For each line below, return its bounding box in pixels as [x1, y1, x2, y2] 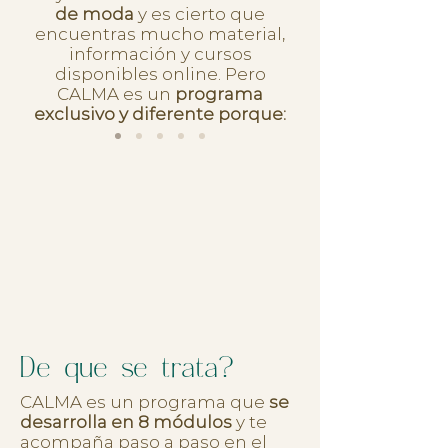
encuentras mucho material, [35, 24, 285, 44]
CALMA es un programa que [20, 392, 269, 412]
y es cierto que [134, 4, 265, 24]
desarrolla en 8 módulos [20, 412, 232, 432]
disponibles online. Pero [54, 64, 266, 84]
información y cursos [68, 44, 252, 64]
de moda [55, 4, 134, 24]
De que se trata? [20, 356, 235, 383]
